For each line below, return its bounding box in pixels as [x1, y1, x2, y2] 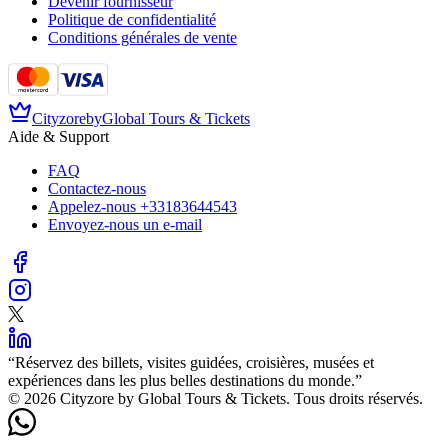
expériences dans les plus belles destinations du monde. [8, 371, 355, 389]
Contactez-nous [48, 179, 146, 197]
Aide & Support [8, 127, 109, 145]
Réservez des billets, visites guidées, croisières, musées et [15, 353, 374, 371]
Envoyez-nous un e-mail [48, 215, 202, 233]
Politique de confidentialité [48, 10, 216, 28]
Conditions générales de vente [48, 28, 237, 46]
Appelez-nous [48, 197, 136, 215]
